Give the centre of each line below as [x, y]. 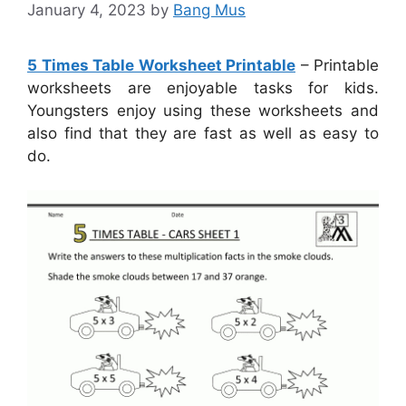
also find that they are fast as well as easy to [203, 133]
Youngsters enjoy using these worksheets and [203, 110]
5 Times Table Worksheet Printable [161, 65]
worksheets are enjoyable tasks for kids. [203, 87]
